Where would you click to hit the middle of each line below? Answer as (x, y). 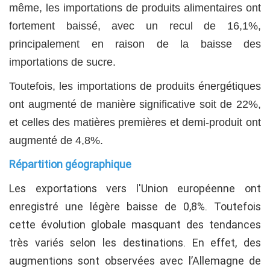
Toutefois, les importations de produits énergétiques (135, 86)
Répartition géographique (70, 165)
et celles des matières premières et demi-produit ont (135, 123)
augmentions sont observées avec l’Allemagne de (135, 261)
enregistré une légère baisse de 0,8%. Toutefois (135, 207)
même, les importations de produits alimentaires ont (135, 8)
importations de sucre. (62, 62)
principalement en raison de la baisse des (135, 44)
